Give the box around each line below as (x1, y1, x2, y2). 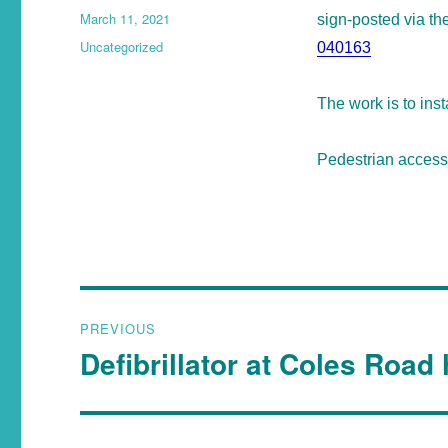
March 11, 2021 (80, 8, 171, 28)
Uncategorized (80, 36, 164, 56)
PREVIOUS (80, 318, 157, 338)
